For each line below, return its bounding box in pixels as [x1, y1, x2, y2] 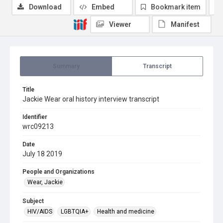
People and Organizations [22, 168, 95, 175]
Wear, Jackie [27, 179, 63, 186]
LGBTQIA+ [61, 208, 89, 215]
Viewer [109, 20, 131, 28]
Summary [52, 63, 80, 70]
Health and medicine [97, 208, 154, 215]
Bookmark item [151, 3, 201, 11]
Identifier [22, 113, 47, 120]
